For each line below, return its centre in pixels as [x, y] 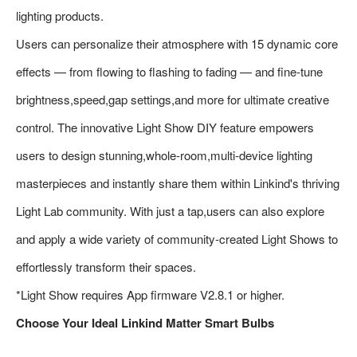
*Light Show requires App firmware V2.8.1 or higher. [150, 294]
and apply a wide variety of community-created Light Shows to [177, 238]
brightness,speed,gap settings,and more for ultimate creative [173, 99]
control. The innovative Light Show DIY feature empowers [165, 127]
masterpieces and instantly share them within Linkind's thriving [178, 182]
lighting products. [60, 15]
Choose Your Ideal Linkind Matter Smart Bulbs [145, 322]
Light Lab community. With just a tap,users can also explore [170, 210]
